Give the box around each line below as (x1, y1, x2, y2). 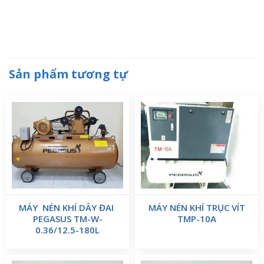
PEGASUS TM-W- (32, 213, 103, 225)
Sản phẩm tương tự (9, 65, 128, 82)
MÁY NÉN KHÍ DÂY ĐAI (19, 202, 116, 214)
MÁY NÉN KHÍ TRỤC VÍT (148, 202, 245, 214)
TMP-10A (177, 213, 216, 225)
